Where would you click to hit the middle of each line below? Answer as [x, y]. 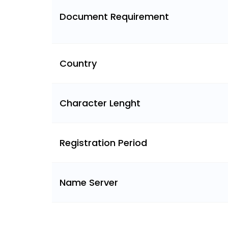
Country [78, 64]
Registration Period [103, 143]
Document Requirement [114, 17]
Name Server [89, 183]
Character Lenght [100, 103]
